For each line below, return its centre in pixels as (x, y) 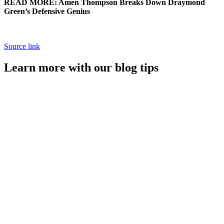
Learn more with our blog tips (81, 67)
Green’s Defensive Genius (47, 11)
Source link (22, 46)
